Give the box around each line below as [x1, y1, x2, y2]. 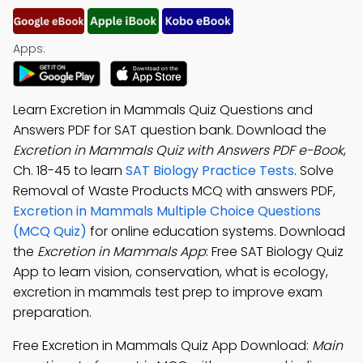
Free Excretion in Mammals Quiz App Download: [13, 336, 312, 355]
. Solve [294, 161, 334, 180]
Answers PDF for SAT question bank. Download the [13, 121, 327, 139]
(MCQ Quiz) [13, 222, 87, 241]
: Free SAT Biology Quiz [206, 242, 344, 261]
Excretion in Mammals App [37, 242, 206, 261]
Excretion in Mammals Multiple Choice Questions [13, 202, 321, 220]
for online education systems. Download [87, 222, 345, 241]
